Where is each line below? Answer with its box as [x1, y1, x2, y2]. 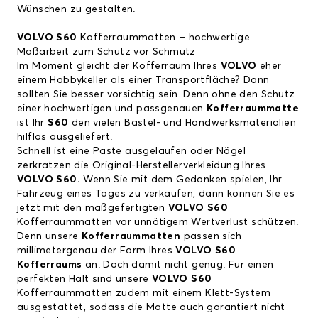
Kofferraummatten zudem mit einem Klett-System [17, 288, 270, 299]
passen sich [180, 231, 242, 242]
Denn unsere [17, 231, 82, 242]
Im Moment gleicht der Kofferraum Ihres [17, 61, 221, 72]
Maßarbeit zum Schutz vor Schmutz [17, 47, 196, 57]
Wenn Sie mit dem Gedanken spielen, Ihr [80, 175, 283, 185]
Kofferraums [17, 260, 82, 270]
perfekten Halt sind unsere [17, 274, 152, 285]
